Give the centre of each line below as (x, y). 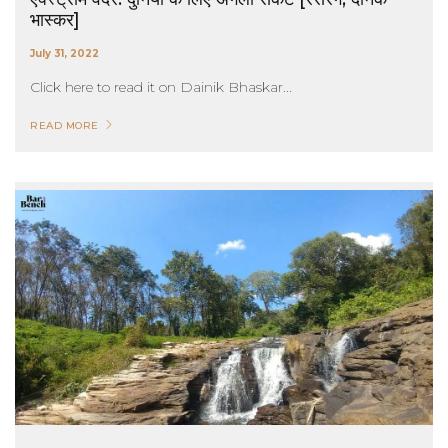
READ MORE (64, 126)
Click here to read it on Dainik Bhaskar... (161, 87)
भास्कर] (55, 20)
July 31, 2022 (64, 54)
